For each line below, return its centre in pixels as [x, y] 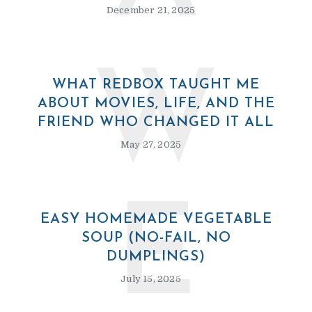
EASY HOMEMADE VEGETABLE [156, 219]
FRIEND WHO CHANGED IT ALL [156, 122]
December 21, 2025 [151, 10]
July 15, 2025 [151, 279]
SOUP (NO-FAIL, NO [156, 238]
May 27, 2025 [151, 144]
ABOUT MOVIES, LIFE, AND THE [156, 103]
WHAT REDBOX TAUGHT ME [156, 85]
